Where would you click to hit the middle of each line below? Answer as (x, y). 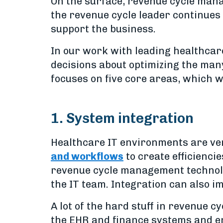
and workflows (87, 156)
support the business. (103, 29)
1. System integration (122, 118)
